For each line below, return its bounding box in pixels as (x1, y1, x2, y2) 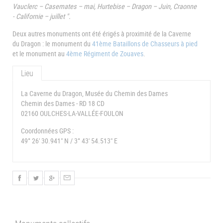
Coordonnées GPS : (21, 125, 74, 135)
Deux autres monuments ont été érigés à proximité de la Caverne (12, 28, 191, 38)
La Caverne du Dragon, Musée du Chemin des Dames (21, 89, 168, 99)
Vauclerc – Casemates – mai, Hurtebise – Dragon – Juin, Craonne (12, 1, 197, 11)
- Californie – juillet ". (12, 11, 71, 21)
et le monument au (12, 48, 66, 58)
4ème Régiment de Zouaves (66, 48, 143, 58)
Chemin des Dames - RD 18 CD (21, 99, 105, 109)
